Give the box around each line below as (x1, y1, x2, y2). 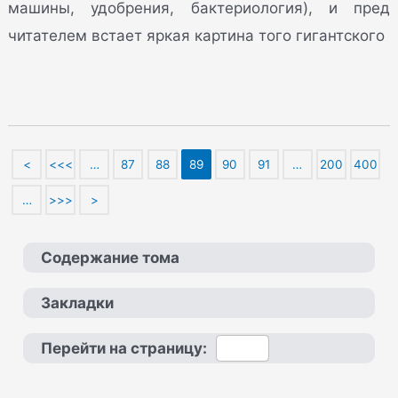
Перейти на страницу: (41, 339, 208, 358)
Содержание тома (41, 249, 180, 267)
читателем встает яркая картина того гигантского (8, 26, 386, 44)
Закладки (41, 294, 115, 313)
